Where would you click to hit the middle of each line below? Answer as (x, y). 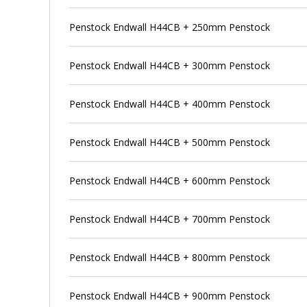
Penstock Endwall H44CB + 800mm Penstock (170, 257)
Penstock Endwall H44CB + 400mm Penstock (170, 103)
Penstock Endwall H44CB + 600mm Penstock (170, 180)
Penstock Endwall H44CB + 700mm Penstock (170, 219)
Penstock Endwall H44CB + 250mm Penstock (170, 27)
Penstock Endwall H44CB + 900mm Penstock (170, 295)
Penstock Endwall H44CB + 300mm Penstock (170, 65)
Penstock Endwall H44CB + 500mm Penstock (170, 142)
